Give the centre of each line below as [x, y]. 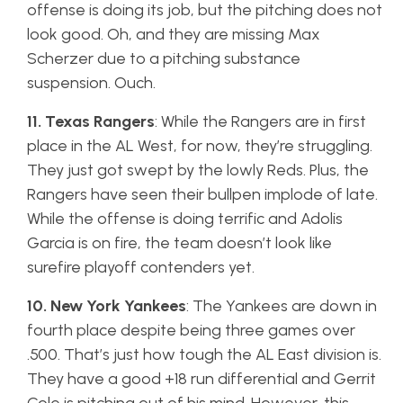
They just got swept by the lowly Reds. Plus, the [198, 170]
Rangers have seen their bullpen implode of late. [202, 194]
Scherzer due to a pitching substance [164, 58]
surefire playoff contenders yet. [141, 267]
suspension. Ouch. [93, 83]
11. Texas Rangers [91, 121]
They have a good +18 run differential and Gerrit [201, 379]
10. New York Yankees [107, 306]
